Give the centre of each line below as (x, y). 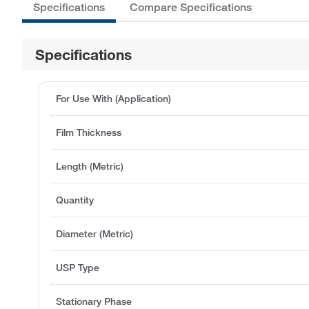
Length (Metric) (90, 166)
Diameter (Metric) (94, 233)
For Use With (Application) (113, 98)
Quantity (75, 200)
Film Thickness (89, 132)
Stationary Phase (94, 301)
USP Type (78, 267)
